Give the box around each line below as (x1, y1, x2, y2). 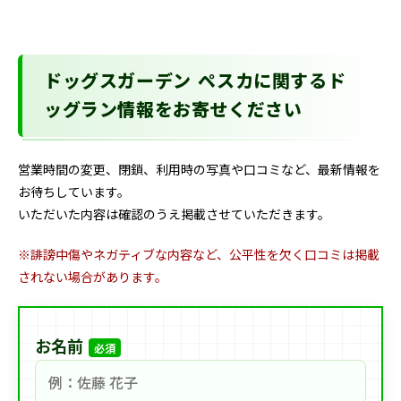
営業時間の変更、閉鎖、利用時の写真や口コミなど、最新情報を (18, 160, 380, 178)
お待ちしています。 (18, 183, 130, 200)
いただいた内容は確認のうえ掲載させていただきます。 (18, 205, 330, 223)
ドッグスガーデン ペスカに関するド (44, 74, 346, 92)
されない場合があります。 (18, 268, 167, 286)
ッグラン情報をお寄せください (44, 103, 303, 121)
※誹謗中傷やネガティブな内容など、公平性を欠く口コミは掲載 (18, 245, 380, 263)
